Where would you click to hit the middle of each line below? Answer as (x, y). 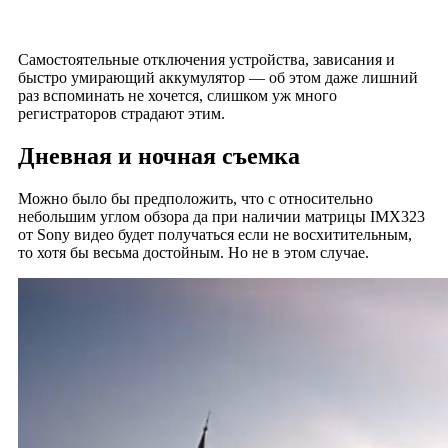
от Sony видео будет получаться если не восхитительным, (214, 235)
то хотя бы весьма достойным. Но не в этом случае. (193, 253)
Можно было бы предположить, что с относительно (195, 199)
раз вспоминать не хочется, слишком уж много (177, 96)
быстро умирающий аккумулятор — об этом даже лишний (217, 78)
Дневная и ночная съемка (158, 156)
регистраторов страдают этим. (121, 114)
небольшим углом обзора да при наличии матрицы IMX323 (221, 217)
